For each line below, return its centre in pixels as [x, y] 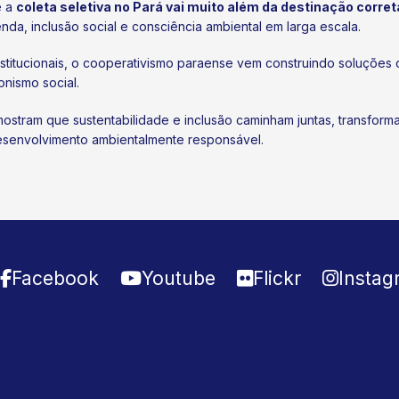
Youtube [178, 278]
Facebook [55, 278]
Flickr [277, 278]
